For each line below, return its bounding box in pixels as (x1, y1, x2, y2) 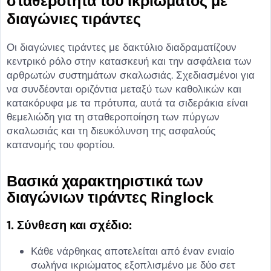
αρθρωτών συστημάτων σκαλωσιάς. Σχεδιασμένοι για (7, 68, 255, 82)
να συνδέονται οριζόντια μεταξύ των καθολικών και (7, 82, 241, 96)
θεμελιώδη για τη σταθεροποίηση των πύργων (7, 110, 220, 124)
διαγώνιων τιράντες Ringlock (7, 187, 214, 207)
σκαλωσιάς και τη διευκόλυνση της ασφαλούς (7, 124, 215, 138)
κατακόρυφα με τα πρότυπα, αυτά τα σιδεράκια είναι (7, 96, 248, 110)
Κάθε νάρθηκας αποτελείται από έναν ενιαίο (31, 244, 234, 258)
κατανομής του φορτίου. (7, 138, 114, 152)
